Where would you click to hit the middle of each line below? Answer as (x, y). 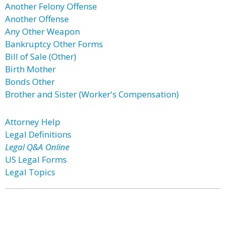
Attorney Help (33, 122)
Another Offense (37, 19)
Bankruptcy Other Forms (54, 44)
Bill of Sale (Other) (41, 57)
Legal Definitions (38, 134)
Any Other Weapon (42, 31)
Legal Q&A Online (37, 147)
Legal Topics (30, 172)
